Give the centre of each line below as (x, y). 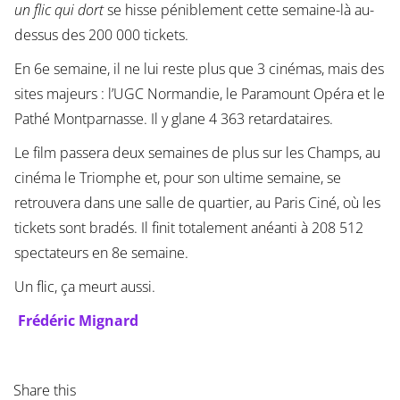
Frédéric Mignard (78, 320)
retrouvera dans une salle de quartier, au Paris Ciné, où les (197, 202)
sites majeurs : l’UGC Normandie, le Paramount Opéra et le (199, 93)
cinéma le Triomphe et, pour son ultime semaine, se (177, 177)
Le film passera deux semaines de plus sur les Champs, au (197, 152)
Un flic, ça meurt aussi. (84, 286)
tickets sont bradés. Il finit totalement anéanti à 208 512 (188, 227)
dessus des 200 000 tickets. (101, 34)
